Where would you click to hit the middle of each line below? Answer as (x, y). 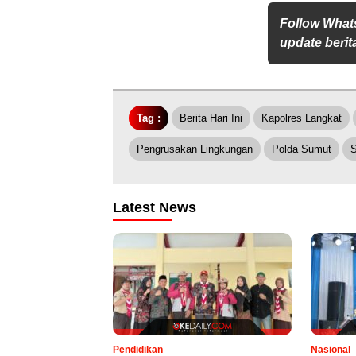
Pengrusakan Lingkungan (195, 149)
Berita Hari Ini (211, 118)
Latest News (155, 207)
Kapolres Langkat (302, 118)
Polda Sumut (302, 149)
